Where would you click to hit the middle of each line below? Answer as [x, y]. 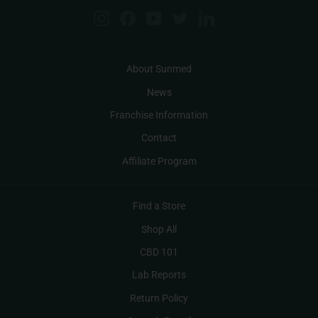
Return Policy [159, 298]
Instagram [132, 17]
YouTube [181, 17]
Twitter [203, 17]
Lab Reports [159, 275]
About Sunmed [159, 69]
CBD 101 [159, 252]
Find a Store [159, 206]
